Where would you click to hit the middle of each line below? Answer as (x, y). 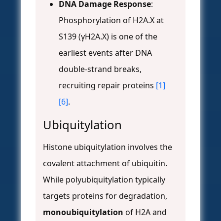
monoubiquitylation (83, 212)
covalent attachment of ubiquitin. (105, 164)
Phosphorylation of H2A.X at (111, 20)
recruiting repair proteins (107, 86)
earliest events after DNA (105, 53)
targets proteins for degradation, (105, 196)
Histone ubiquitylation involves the (108, 147)
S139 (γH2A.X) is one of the (108, 37)
